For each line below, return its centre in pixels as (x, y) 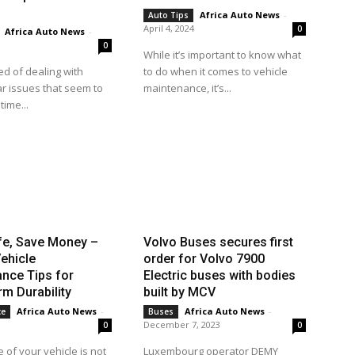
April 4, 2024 (168, 29)
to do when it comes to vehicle (215, 72)
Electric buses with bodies (219, 275)
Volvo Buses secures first (218, 242)
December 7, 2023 (181, 324)
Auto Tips (168, 15)
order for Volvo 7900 (204, 258)
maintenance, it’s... (187, 88)
